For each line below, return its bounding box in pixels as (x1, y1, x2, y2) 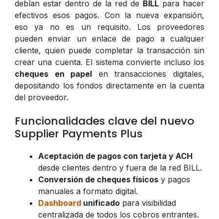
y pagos (158, 174, 190, 184)
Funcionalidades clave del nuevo (15, 113, 194, 129)
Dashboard (38, 197, 81, 208)
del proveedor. (15, 92, 68, 102)
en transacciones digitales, (92, 68, 205, 79)
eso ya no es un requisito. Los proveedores (15, 22, 204, 32)
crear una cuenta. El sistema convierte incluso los (15, 57, 204, 67)
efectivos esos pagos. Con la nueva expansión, (15, 10, 204, 20)
